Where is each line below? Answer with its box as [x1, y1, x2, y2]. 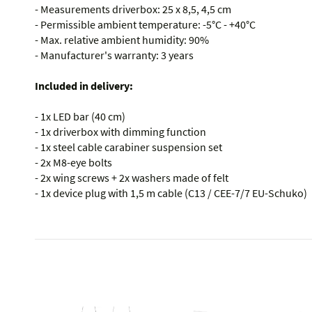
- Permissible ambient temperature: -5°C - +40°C [35, 17, 256, 32]
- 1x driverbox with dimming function [35, 125, 206, 139]
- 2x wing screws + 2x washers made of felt [35, 171, 228, 185]
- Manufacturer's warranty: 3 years [35, 48, 194, 63]
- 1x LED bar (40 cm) [35, 109, 125, 124]
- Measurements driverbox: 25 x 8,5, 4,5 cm [35, 2, 231, 17]
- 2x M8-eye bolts [35, 155, 112, 170]
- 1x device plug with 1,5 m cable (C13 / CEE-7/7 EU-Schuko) [35, 186, 307, 201]
